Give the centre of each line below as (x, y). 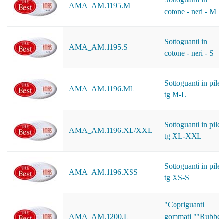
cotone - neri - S (189, 53)
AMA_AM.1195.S (98, 47)
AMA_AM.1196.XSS (103, 172)
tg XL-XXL (183, 136)
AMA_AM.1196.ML (102, 89)
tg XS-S (177, 178)
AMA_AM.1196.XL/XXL (111, 130)
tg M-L (175, 95)
